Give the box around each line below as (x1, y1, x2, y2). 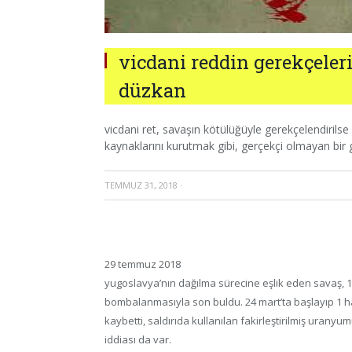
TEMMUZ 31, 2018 (104, 179, 178, 191)
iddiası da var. (104, 332, 171, 347)
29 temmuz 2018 (104, 257, 181, 272)
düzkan (119, 78, 186, 103)
